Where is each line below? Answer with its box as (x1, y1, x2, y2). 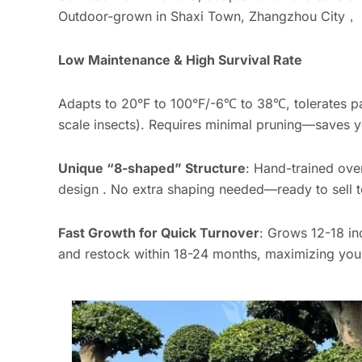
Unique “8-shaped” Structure (58, 160, 246, 177)
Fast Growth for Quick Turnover (58, 225, 259, 242)
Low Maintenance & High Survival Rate (58, 52, 302, 69)
